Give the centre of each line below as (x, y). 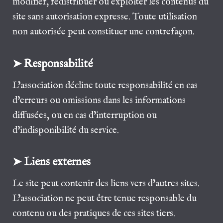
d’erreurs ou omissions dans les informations (99, 100)
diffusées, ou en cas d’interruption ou (85, 115)
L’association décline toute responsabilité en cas (105, 85)
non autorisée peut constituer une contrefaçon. (104, 32)
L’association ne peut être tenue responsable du (105, 199)
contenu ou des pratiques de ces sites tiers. (94, 214)
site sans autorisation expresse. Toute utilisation (105, 17)
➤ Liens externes (52, 163)
